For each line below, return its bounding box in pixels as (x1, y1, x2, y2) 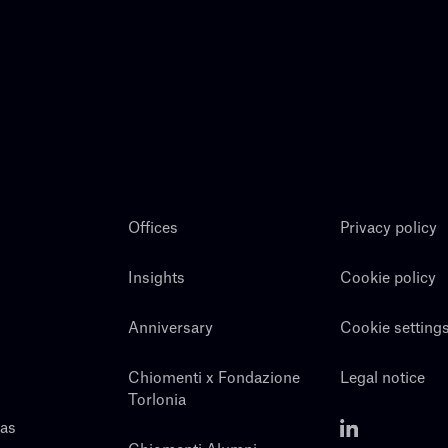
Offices (127, 220, 178, 236)
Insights (127, 270, 185, 286)
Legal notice (340, 370, 426, 386)
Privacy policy (340, 220, 438, 236)
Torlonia (127, 392, 186, 408)
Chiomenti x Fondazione (127, 370, 300, 386)
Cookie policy (340, 270, 437, 286)
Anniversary (127, 320, 213, 336)
